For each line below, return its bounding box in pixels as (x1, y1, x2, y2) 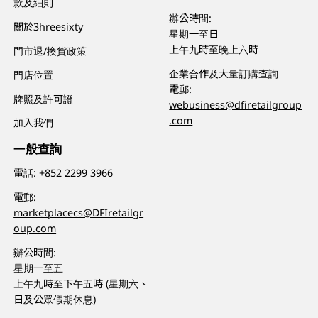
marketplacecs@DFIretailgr (13, 205, 144, 219)
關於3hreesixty (13, 19, 84, 33)
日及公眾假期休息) (13, 292, 97, 306)
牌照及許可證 (13, 92, 74, 106)
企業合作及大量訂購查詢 (169, 66, 279, 80)
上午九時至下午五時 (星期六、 (13, 276, 149, 290)
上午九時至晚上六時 (169, 42, 259, 56)
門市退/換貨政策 (13, 43, 87, 57)
